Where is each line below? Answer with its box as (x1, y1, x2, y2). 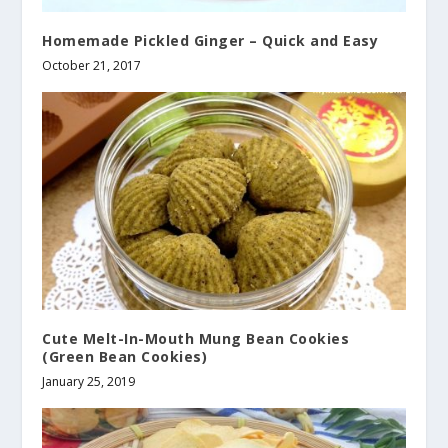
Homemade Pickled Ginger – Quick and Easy (42, 30, 379, 50)
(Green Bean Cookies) (42, 346, 208, 366)
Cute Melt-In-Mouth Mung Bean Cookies (42, 328, 350, 348)
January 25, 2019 (42, 372, 136, 390)
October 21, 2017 (42, 56, 142, 74)
